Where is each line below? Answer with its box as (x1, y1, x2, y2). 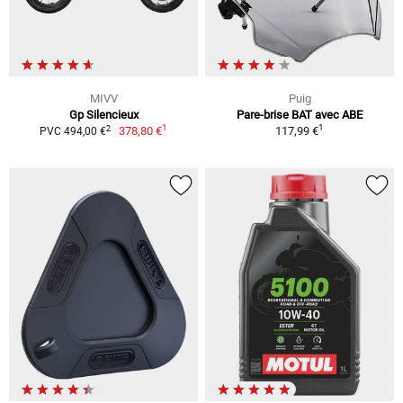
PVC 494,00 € (39, 125, 106, 139)
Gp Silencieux (68, 108, 139, 122)
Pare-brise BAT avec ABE (237, 108, 363, 122)
